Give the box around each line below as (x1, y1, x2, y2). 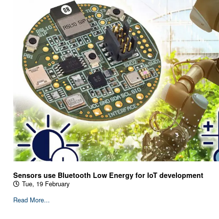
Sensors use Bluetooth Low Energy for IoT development (13, 170, 203, 180)
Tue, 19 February (22, 179, 69, 189)
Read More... (13, 195, 50, 205)
